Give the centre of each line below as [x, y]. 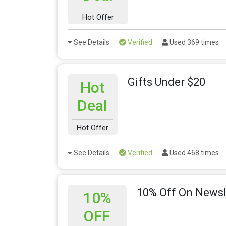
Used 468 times [193, 153]
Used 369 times [193, 43]
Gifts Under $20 [166, 82]
